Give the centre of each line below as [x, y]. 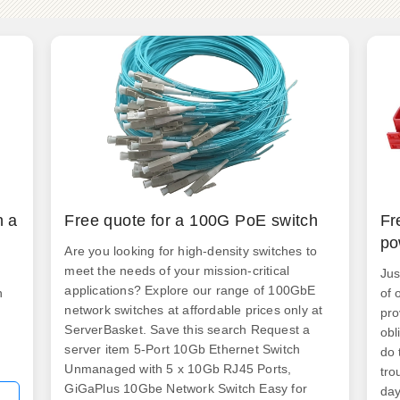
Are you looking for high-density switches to [191, 251]
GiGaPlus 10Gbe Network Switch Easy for [186, 388]
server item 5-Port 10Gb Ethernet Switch [183, 349]
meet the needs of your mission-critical [177, 271]
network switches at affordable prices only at [194, 310]
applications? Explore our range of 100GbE [190, 290]
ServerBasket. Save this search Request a [187, 329]
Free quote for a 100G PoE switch [192, 221]
